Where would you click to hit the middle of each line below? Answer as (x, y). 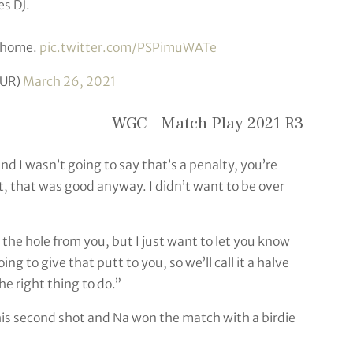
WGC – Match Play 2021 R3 (207, 123)
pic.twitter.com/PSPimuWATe (128, 48)
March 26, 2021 (69, 82)
